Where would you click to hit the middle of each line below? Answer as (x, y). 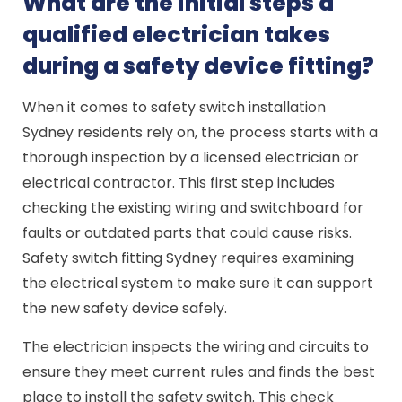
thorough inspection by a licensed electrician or (191, 157)
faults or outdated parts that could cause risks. (188, 233)
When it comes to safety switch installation (175, 107)
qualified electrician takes (177, 35)
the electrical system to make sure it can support (198, 283)
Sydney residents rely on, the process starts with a (201, 132)
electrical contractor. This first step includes (179, 183)
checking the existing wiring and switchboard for (193, 208)
